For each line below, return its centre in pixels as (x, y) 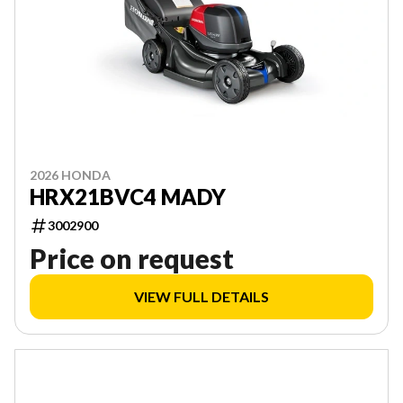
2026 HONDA (70, 175)
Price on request (132, 259)
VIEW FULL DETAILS (201, 297)
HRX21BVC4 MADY (128, 197)
